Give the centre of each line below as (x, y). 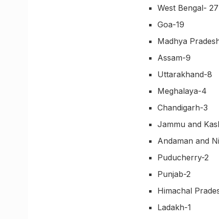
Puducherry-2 (183, 158)
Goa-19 (171, 25)
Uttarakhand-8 (185, 75)
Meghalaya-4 (182, 91)
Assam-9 (174, 58)
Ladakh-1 (175, 208)
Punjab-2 (174, 174)
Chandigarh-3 (183, 108)
